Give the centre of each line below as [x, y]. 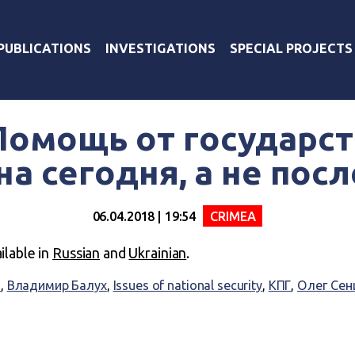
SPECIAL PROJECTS [291, 48]
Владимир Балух [57, 285]
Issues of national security [187, 285]
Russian [76, 253]
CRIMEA [233, 216]
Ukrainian [158, 253]
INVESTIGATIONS [160, 48]
